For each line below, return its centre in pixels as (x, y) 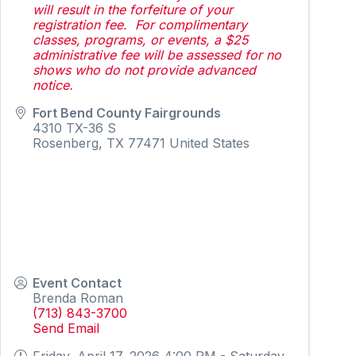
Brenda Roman (78, 298)
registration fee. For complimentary (140, 24)
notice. (53, 85)
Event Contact (77, 282)
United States (210, 143)
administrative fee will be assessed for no (157, 54)
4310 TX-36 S (75, 128)
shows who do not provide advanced (145, 70)
